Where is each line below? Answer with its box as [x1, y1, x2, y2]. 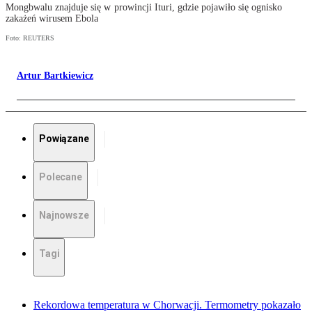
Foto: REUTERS [6, 34, 54, 42]
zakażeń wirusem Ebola [6, 13, 99, 24]
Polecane [39, 171, 82, 183]
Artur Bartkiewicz [17, 70, 93, 81]
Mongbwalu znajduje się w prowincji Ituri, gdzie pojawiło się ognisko [6, 2, 283, 13]
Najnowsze [39, 210, 89, 221]
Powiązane [39, 133, 89, 145]
